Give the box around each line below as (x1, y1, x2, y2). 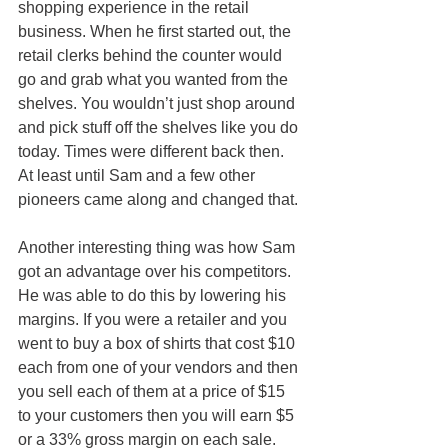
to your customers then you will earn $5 (18, 406, 298, 424)
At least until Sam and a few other (18, 166, 259, 184)
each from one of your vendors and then (18, 358, 302, 376)
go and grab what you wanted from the (18, 70, 292, 88)
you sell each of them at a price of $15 (18, 382, 289, 400)
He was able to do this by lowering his (18, 286, 290, 304)
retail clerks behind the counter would (18, 46, 286, 64)
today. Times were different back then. (18, 142, 288, 160)
